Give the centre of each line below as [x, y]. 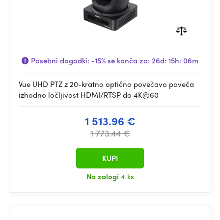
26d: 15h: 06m [175, 60]
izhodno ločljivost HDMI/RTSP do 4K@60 [89, 95]
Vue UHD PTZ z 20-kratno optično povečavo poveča [106, 84]
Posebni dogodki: [60, 60]
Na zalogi [103, 176]
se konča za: [129, 60]
